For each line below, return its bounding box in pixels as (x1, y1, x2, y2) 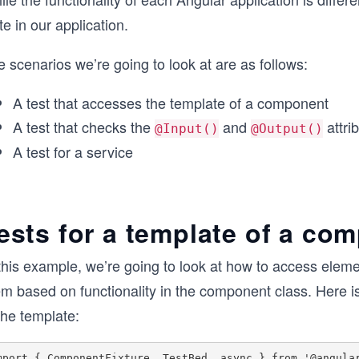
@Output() (251, 121, 323, 136)
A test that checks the (13, 116, 155, 137)
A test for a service (13, 141, 133, 162)
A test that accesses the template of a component (13, 92, 329, 113)
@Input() (155, 121, 219, 136)
